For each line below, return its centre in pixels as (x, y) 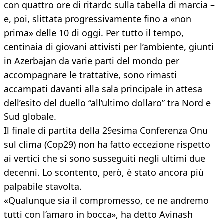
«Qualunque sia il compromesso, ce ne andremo (106, 200)
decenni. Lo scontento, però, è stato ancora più (104, 172)
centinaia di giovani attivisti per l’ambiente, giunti (109, 47)
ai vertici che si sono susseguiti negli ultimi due (105, 159)
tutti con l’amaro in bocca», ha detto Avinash (98, 214)
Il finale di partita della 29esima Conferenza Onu (106, 131)
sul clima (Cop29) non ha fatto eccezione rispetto (107, 145)
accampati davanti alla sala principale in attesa (103, 89)
